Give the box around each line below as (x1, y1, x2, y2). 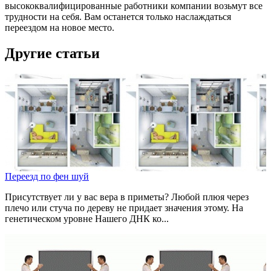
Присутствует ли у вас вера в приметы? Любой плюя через (5, 192, 249, 203)
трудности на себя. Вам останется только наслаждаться (5, 11, 231, 22)
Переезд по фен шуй (5, 171, 89, 182)
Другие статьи (5, 45, 100, 62)
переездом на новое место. (5, 22, 114, 33)
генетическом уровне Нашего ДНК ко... (5, 214, 169, 224)
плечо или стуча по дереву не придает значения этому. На (5, 203, 243, 214)
